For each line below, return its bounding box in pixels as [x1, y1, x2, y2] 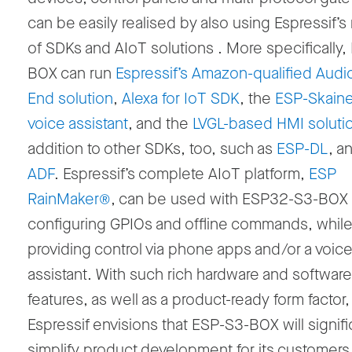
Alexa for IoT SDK [122, 88, 240, 110]
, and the [128, 113, 192, 135]
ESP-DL [277, 138, 328, 160]
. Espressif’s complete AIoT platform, [54, 163, 309, 185]
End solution [27, 88, 113, 110]
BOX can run [27, 63, 115, 85]
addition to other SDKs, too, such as [27, 138, 277, 160]
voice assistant [27, 113, 128, 135]
